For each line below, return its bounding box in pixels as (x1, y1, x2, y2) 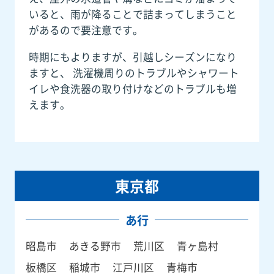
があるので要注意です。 (28, 23, 143, 37)
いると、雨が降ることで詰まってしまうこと (28, 7, 237, 21)
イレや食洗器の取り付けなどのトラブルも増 (28, 81, 237, 96)
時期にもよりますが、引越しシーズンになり (28, 49, 237, 64)
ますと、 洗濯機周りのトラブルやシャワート (28, 65, 239, 80)
